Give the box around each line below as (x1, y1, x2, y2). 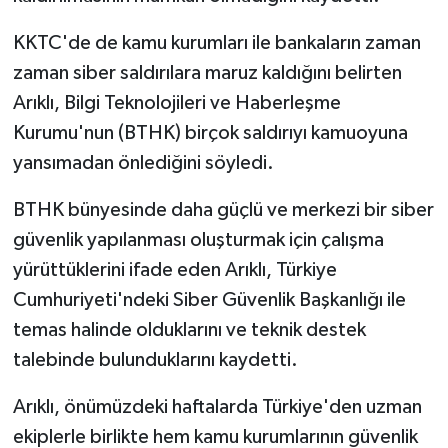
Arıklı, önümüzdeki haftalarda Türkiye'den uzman (12, 396, 422, 417)
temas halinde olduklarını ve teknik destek (12, 319, 366, 340)
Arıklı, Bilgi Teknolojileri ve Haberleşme (12, 92, 341, 113)
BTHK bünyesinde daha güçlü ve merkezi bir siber (12, 199, 434, 220)
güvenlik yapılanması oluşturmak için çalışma (12, 229, 384, 250)
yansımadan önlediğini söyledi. (12, 152, 274, 173)
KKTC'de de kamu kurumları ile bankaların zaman (12, 32, 421, 53)
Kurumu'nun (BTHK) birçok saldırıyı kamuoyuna (12, 122, 408, 143)
